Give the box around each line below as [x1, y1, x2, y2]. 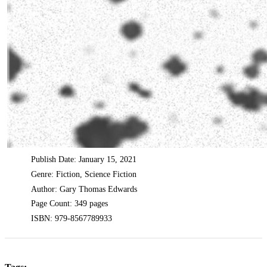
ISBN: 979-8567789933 [31, 213, 113, 223]
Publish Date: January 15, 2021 [31, 155, 137, 164]
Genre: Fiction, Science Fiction [31, 169, 137, 179]
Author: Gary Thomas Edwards [31, 184, 138, 194]
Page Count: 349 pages [31, 199, 108, 209]
